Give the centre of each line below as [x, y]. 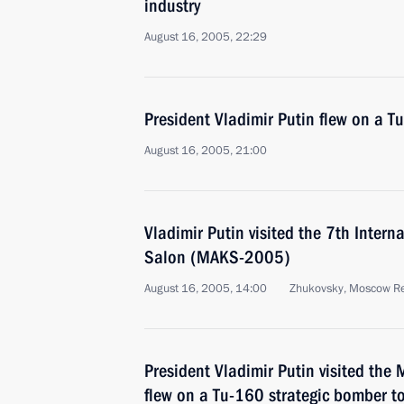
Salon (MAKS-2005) [217, 257]
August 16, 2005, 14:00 [206, 289]
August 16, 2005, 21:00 [206, 151]
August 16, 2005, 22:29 [206, 37]
